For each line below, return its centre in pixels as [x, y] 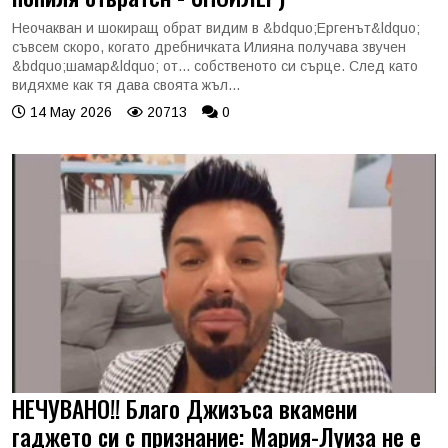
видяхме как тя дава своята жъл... [126, 85]
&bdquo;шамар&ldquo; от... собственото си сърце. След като [215, 66]
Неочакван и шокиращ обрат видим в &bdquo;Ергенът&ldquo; [216, 28]
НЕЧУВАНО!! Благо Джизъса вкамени [184, 408]
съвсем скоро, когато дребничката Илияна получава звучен [209, 47]
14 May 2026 [69, 112]
